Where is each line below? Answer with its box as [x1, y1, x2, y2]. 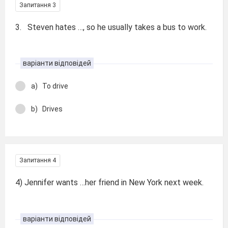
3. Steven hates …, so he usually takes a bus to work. [15, 22, 207, 32]
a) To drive [31, 82, 68, 90]
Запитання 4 [19, 157, 56, 164]
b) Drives [31, 104, 63, 113]
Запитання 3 [19, 1, 56, 9]
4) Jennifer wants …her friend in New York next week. [15, 178, 204, 187]
